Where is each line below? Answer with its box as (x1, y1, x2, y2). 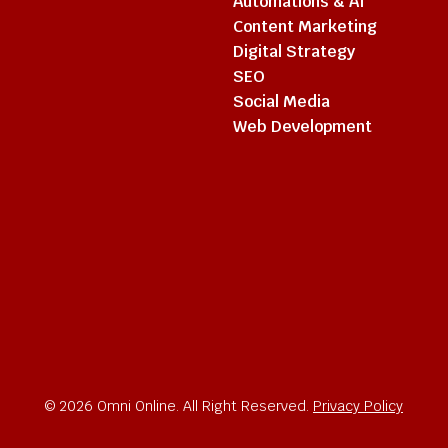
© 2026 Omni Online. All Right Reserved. (45, 397, 313, 415)
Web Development (233, 116, 372, 137)
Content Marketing (233, 16, 377, 37)
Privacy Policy (313, 397, 403, 415)
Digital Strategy (233, 41, 355, 62)
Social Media (233, 91, 330, 112)
